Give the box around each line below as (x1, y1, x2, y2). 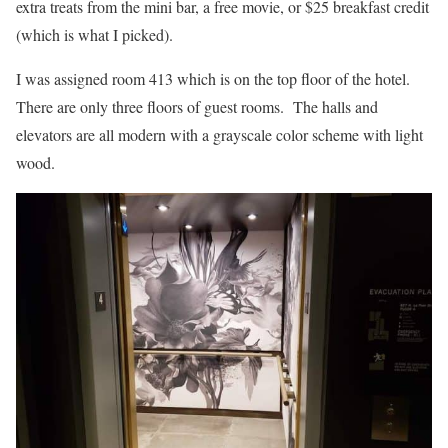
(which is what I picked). (16, 24, 173, 46)
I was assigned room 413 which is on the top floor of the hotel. (16, 68, 415, 90)
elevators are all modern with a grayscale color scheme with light (16, 124, 423, 146)
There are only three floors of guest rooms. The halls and (16, 96, 378, 118)
